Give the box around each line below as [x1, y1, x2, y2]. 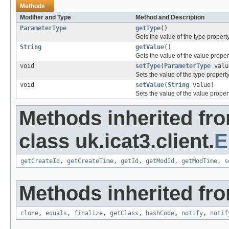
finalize [74, 210, 103, 217]
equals [45, 210, 67, 217]
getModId [146, 157, 174, 165]
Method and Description [135, 14, 204, 21]
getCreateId [20, 157, 60, 165]
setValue [135, 81, 164, 89]
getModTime [181, 157, 217, 165]
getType [135, 25, 161, 32]
